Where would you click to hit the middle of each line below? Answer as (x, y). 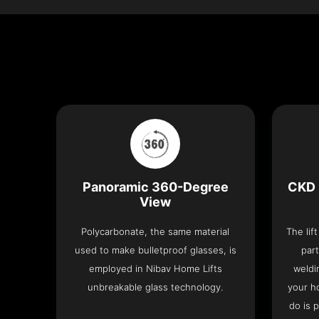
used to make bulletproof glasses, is (155, 250)
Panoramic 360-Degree (155, 187)
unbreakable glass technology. (156, 287)
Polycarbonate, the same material (156, 232)
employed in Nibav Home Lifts (155, 269)
